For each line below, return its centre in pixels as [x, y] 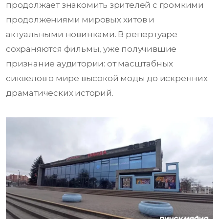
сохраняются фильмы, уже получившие [91, 49]
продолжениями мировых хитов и [80, 20]
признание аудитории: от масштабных [90, 64]
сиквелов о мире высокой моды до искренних [107, 78]
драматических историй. [60, 93]
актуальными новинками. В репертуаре [92, 34]
